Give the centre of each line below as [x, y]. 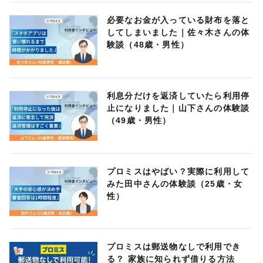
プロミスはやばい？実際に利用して [178, 171]
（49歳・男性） [139, 120]
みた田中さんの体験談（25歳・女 [175, 183]
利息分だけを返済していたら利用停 [178, 95]
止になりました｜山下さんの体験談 [178, 108]
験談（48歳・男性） [148, 45]
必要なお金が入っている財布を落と [178, 20]
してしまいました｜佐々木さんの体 [178, 32]
